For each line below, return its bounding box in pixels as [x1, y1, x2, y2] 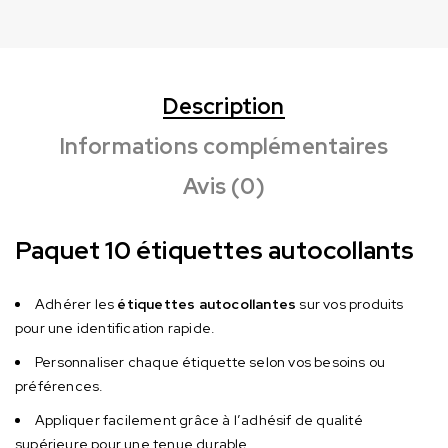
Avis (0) [183, 171, 265, 201]
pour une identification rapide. [15, 318, 216, 337]
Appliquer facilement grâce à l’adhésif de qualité [35, 410, 363, 429]
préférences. [15, 376, 104, 395]
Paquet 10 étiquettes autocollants [15, 233, 415, 267]
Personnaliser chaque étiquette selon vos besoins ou [35, 352, 386, 371]
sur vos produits [296, 294, 404, 313]
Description [163, 91, 285, 121]
